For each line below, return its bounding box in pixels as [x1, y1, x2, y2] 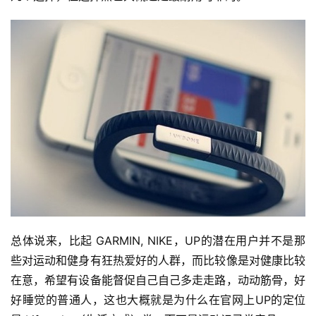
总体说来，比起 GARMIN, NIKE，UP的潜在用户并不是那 [11, 233, 305, 248]
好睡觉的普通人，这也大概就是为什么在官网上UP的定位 [11, 292, 305, 307]
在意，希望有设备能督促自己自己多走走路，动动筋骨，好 [11, 272, 305, 287]
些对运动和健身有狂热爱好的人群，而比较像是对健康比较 [11, 253, 305, 267]
